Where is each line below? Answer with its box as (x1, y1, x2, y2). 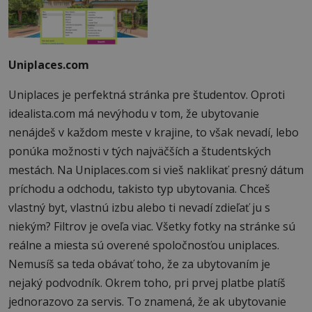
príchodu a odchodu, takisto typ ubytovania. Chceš (8, 181, 270, 197)
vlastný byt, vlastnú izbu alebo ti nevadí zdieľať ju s (8, 200, 270, 216)
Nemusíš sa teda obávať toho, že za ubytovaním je (8, 256, 270, 272)
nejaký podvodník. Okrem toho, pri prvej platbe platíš (8, 275, 286, 291)
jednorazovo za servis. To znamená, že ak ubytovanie (8, 294, 286, 310)
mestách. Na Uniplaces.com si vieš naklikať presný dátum (8, 162, 304, 178)
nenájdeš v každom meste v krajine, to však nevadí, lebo (8, 125, 299, 141)
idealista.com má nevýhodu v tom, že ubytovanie (8, 106, 259, 122)
